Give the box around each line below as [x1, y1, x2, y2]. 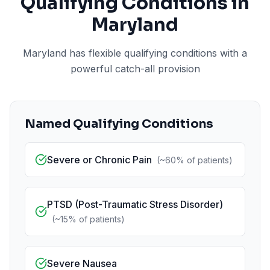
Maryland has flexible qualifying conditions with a [23, 47, 247, 59]
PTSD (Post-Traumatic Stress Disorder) [47, 198, 223, 210]
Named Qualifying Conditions [25, 116, 213, 131]
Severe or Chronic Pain [47, 154, 152, 166]
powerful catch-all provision [70, 63, 200, 75]
